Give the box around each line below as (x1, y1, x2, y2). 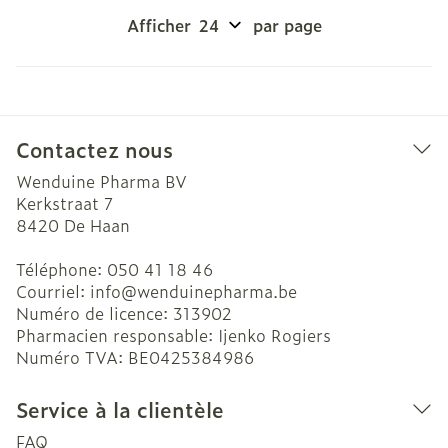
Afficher (126, 13, 191, 37)
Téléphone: (16, 257, 107, 281)
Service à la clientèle (16, 394, 224, 424)
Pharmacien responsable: (16, 323, 218, 347)
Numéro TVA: (16, 345, 128, 369)
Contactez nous (16, 134, 173, 164)
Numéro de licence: (16, 301, 173, 325)
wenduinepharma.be (137, 279, 297, 303)
